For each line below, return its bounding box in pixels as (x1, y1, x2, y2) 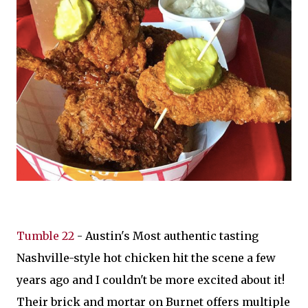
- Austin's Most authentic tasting (74, 228, 258, 243)
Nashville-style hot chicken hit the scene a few (16, 250, 276, 265)
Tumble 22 (16, 228, 74, 243)
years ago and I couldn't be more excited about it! (16, 272, 285, 287)
